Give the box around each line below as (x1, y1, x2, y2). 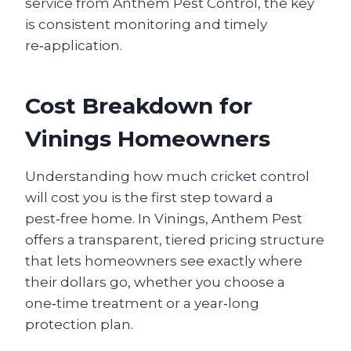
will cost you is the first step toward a (25, 190, 273, 205)
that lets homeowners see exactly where (25, 253, 302, 269)
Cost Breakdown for (25, 92, 252, 119)
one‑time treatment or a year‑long (25, 295, 259, 311)
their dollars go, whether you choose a (25, 274, 285, 290)
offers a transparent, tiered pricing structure (25, 232, 324, 248)
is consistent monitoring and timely (25, 16, 267, 32)
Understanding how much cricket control (25, 168, 309, 184)
